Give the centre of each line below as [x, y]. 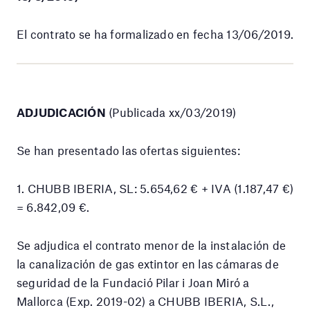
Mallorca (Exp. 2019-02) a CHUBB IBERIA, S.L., [145, 301]
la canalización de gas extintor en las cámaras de [148, 263]
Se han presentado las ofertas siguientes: [128, 150]
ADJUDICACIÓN [61, 112]
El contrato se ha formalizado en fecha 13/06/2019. [155, 34]
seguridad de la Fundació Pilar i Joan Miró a [133, 282]
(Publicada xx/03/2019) [171, 112]
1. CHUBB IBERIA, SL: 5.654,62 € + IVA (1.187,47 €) [155, 188]
